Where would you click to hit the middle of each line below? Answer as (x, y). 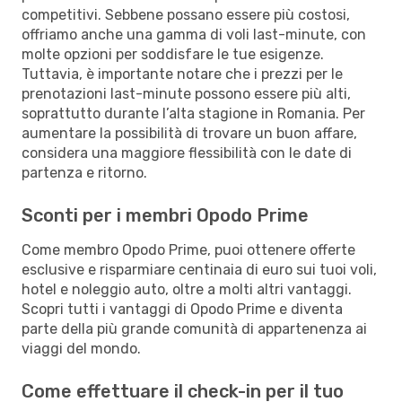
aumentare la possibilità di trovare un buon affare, (189, 133)
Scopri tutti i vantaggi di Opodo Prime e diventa (182, 309)
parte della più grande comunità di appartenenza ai (194, 328)
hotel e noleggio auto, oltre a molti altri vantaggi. (187, 289)
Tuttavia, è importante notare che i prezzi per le (182, 74)
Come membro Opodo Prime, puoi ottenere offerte (188, 249)
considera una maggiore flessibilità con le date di (187, 153)
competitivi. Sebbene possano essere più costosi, (186, 14)
